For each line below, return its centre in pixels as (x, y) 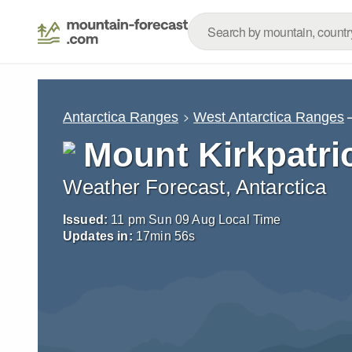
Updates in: (98, 236)
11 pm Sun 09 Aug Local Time (196, 220)
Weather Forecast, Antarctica (195, 187)
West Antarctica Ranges (269, 117)
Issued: (86, 220)
